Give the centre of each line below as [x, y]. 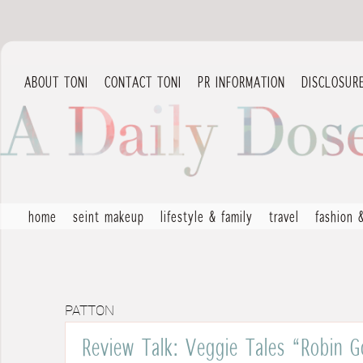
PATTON [90, 311]
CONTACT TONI [143, 82]
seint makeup [109, 216]
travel [284, 216]
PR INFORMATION [241, 82]
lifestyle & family [207, 216]
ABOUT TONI [56, 82]
